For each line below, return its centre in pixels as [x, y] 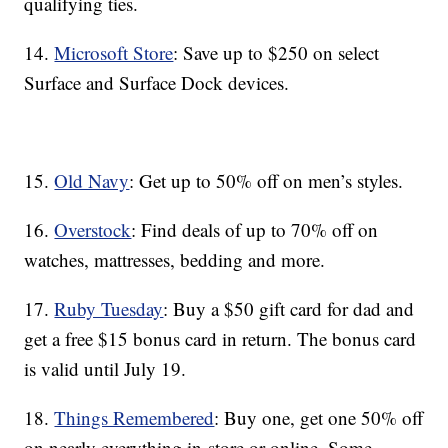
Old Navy [92, 181]
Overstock [93, 230]
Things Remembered [134, 418]
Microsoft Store [114, 53]
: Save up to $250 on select [276, 53]
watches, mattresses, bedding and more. [175, 260]
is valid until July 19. [105, 369]
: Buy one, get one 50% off [319, 418]
